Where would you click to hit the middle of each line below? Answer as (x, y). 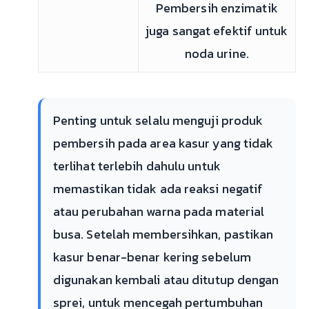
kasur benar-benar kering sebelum (152, 257)
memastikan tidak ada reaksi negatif (158, 189)
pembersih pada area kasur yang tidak (163, 143)
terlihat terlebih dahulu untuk (137, 166)
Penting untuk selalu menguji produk (158, 120)
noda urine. (217, 53)
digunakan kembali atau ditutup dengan (166, 280)
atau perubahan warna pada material (159, 211)
